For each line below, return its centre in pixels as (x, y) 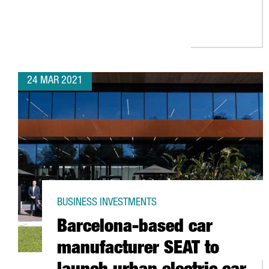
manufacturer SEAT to (138, 250)
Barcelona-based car (135, 228)
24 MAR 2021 (55, 81)
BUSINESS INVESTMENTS (107, 203)
